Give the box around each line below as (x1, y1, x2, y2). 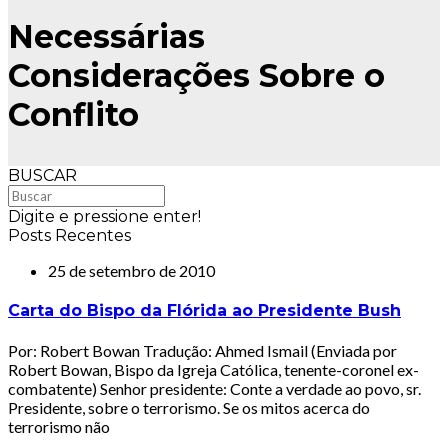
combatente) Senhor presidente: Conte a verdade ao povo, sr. (8, 379, 421, 399)
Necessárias (8, 17, 205, 57)
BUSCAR (8, 165, 77, 185)
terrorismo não (8, 417, 110, 437)
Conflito (8, 95, 139, 135)
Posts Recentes (8, 225, 131, 245)
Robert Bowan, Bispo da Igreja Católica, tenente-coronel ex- (8, 360, 419, 380)
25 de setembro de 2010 (48, 260, 215, 280)
